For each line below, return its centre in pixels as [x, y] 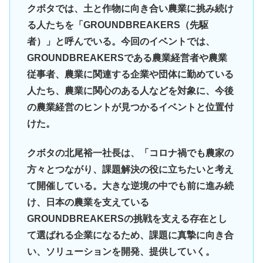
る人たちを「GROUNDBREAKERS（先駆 [117, 25]
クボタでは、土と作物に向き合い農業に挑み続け [130, 8]
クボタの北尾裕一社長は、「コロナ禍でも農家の [130, 153]
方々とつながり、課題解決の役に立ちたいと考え [130, 170]
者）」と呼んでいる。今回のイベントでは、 [121, 41]
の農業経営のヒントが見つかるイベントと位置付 [130, 107]
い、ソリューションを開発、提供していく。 [121, 252]
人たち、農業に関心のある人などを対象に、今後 [130, 90]
